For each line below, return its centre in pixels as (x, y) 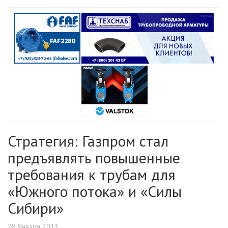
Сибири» (36, 208)
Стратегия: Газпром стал (88, 141)
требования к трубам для (92, 175)
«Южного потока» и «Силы (95, 191)
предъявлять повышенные (94, 158)
